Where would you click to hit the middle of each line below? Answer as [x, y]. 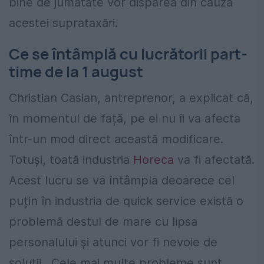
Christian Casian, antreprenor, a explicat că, [131, 98]
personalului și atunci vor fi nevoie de [113, 242]
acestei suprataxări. [63, 23]
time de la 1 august [76, 72]
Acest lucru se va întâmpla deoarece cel [122, 180]
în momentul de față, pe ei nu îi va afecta [125, 118]
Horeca [154, 159]
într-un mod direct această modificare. [116, 139]
